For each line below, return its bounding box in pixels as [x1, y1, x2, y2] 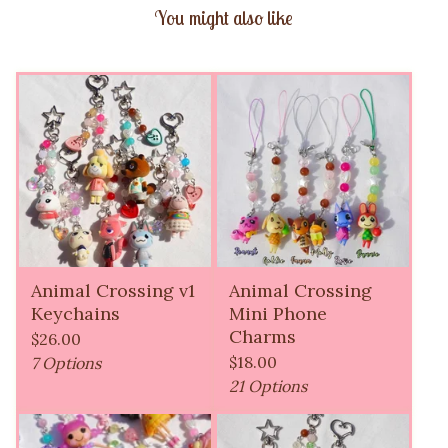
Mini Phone [229, 302, 327, 326]
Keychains [31, 302, 120, 326]
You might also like [155, 6, 293, 31]
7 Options [31, 353, 101, 374]
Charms [229, 325, 296, 349]
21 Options [229, 376, 307, 397]
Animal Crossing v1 [31, 279, 195, 303]
